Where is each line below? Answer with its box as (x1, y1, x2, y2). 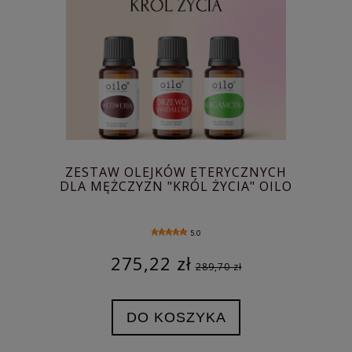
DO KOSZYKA (126, 309, 226, 326)
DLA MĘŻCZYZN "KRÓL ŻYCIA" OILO (60, 178, 292, 196)
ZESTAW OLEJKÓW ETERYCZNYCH (65, 163, 287, 181)
